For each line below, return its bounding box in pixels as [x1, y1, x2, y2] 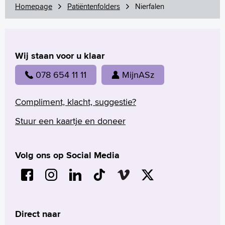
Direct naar [15, 207, 60, 220]
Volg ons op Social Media [15, 148, 120, 162]
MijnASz [122, 68, 154, 81]
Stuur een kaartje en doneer [15, 114, 126, 127]
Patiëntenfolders [67, 1, 120, 12]
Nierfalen [135, 1, 164, 12]
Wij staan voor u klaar [15, 49, 104, 62]
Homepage [15, 1, 52, 12]
